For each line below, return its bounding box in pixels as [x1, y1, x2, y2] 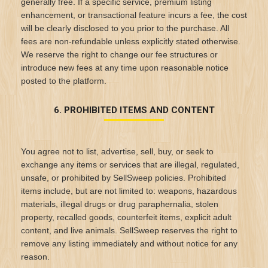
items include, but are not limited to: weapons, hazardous [21, 186, 237, 196]
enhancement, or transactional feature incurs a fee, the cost [21, 10, 247, 20]
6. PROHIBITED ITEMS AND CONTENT [53, 105, 215, 115]
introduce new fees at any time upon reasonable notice [21, 63, 229, 72]
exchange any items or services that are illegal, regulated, [21, 160, 239, 169]
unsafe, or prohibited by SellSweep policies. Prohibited [21, 173, 226, 182]
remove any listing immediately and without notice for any [21, 239, 237, 248]
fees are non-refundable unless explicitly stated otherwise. [21, 36, 240, 46]
